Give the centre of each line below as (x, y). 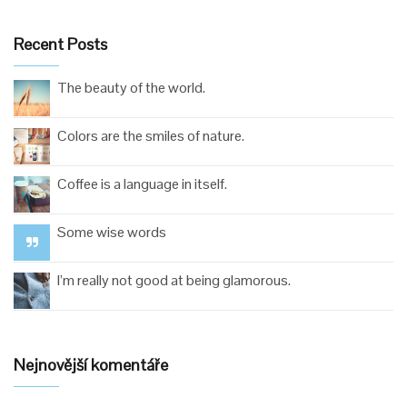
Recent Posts (60, 44)
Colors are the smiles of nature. (151, 136)
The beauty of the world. (131, 88)
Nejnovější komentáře (91, 365)
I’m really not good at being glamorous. (174, 280)
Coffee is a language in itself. (142, 184)
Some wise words (112, 232)
